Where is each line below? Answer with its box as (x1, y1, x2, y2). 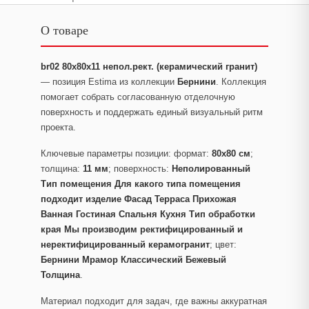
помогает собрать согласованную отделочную (41, 92, 235, 102)
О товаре (41, 23, 88, 37)
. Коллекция (216, 77, 266, 87)
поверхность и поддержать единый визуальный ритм (41, 107, 263, 117)
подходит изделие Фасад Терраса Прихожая (41, 194, 237, 204)
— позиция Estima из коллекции (41, 77, 177, 87)
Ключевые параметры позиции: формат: (41, 148, 212, 159)
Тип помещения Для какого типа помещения (41, 179, 241, 189)
